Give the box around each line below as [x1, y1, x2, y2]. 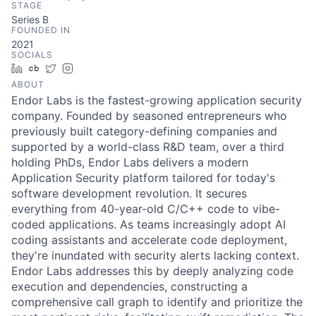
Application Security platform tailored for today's [11, 171, 275, 186]
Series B [11, 13, 49, 26]
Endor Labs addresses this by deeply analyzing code [11, 264, 293, 279]
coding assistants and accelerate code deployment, [11, 233, 287, 248]
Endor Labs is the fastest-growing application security [11, 93, 302, 108]
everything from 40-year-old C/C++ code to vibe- [11, 202, 280, 217]
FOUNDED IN [11, 25, 71, 36]
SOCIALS [11, 49, 53, 61]
